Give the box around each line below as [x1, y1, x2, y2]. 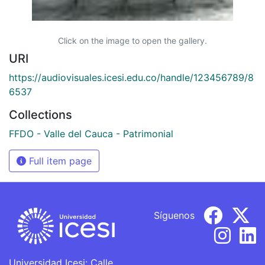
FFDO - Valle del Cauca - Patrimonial [9, 127, 173, 140]
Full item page [26, 154, 92, 167]
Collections [9, 107, 72, 122]
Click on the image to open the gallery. [58, 35, 207, 46]
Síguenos [154, 209, 195, 221]
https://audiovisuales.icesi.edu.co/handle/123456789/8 [9, 71, 254, 83]
